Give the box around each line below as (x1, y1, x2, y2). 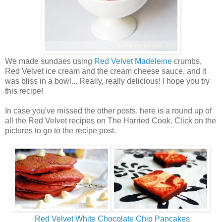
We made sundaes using (5, 57, 94, 66)
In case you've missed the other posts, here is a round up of (5, 107, 212, 115)
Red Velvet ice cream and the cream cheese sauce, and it (5, 67, 206, 76)
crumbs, (172, 57, 202, 66)
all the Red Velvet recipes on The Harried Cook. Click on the (5, 116, 216, 125)
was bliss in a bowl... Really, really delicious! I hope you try (5, 77, 210, 86)
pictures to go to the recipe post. (5, 126, 116, 135)
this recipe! (5, 87, 43, 96)
